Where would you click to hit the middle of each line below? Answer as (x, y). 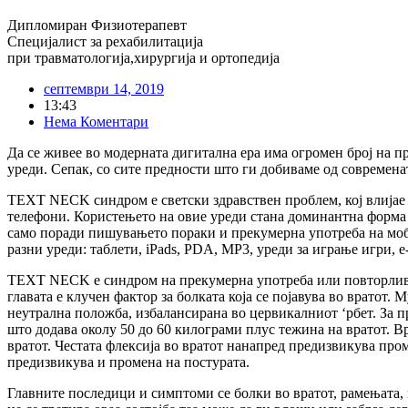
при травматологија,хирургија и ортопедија (143, 58)
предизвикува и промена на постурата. (128, 362)
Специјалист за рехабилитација (105, 42)
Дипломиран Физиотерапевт (97, 25)
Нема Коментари (96, 122)
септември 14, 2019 (104, 89)
